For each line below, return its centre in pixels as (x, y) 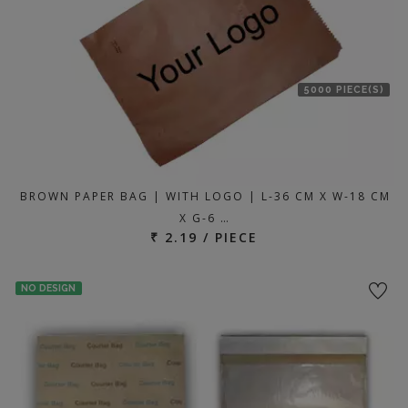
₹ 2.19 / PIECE (204, 237)
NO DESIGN (49, 288)
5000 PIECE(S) (344, 89)
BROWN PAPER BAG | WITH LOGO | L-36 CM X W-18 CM (205, 196)
